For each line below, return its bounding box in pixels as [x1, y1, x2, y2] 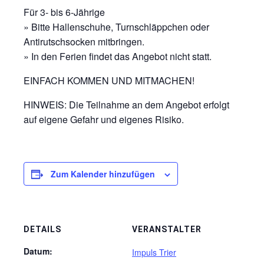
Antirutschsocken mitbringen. [24, 35, 144, 48]
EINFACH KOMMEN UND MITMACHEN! [24, 74, 194, 87]
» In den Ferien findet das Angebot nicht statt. [24, 49, 212, 63]
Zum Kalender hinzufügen [51, 168, 155, 180]
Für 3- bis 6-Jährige [24, 5, 105, 19]
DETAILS [24, 225, 61, 234]
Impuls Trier [132, 246, 176, 258]
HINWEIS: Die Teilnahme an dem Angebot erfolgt [24, 98, 229, 111]
